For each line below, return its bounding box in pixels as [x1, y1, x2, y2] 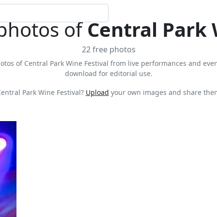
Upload [85, 88, 109, 97]
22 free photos [81, 44, 136, 55]
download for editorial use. [64, 69, 153, 78]
